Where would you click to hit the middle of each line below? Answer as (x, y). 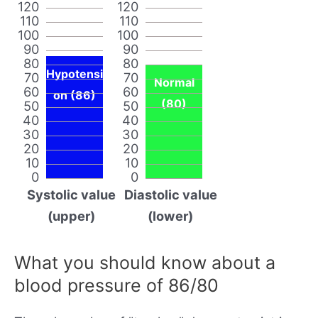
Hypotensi (75, 73)
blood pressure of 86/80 (116, 285)
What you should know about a (145, 262)
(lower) (170, 215)
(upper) (71, 215)
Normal (174, 82)
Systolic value (71, 194)
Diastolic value (170, 194)
